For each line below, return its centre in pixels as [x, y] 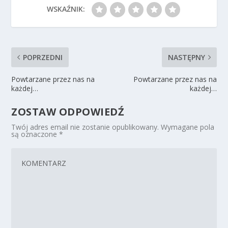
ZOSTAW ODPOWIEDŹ [68, 112]
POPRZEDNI [43, 58]
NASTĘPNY [186, 58]
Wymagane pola [188, 127]
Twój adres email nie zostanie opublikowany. [85, 127]
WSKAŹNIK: [66, 9]
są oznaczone [35, 134]
